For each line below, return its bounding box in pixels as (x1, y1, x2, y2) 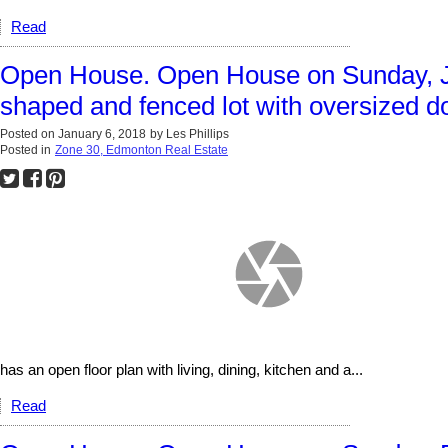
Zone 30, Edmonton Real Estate (55, 142, 228, 157)
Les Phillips (166, 126, 229, 141)
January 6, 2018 (58, 126, 146, 141)
